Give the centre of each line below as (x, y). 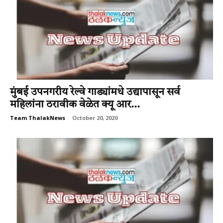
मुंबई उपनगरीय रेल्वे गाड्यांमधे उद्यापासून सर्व (95, 93)
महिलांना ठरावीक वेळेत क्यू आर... (75, 105)
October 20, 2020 (95, 118)
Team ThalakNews (38, 118)
